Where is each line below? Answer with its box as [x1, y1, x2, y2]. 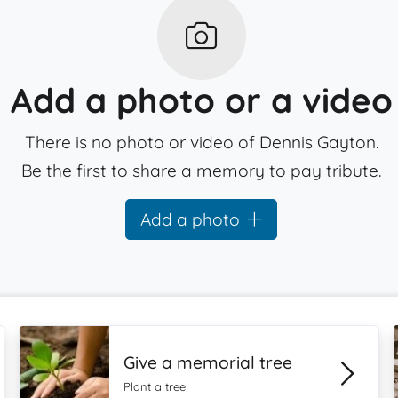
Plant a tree [123, 379, 187, 394]
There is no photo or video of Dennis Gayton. [24, 131, 378, 153]
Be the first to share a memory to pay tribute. [21, 160, 382, 181]
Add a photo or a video [10, 79, 393, 122]
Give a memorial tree [123, 352, 293, 373]
